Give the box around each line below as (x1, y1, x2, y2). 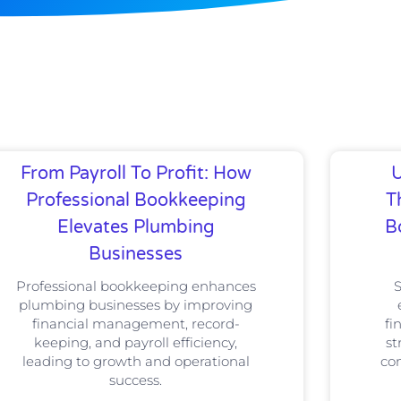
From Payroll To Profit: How (20, 162, 252, 184)
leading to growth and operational (21, 352, 250, 370)
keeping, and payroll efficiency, (34, 333, 238, 351)
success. (109, 371, 163, 388)
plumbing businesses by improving (19, 295, 253, 313)
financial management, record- (31, 314, 240, 332)
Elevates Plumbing (56, 216, 215, 238)
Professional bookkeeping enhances (15, 277, 256, 294)
